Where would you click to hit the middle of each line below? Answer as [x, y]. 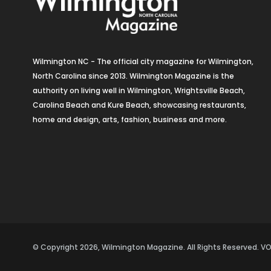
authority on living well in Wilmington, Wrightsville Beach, [139, 91]
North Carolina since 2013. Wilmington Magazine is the [133, 76]
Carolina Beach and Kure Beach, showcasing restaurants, [139, 105]
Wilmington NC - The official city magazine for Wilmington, [143, 62]
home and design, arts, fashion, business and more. [129, 120]
